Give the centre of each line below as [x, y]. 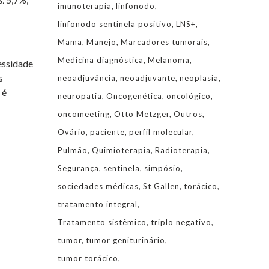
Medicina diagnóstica [101, 60]
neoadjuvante [148, 78]
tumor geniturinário [125, 240]
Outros [188, 114]
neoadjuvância [87, 78]
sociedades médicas [98, 186]
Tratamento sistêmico [102, 222]
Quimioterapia [121, 150]
